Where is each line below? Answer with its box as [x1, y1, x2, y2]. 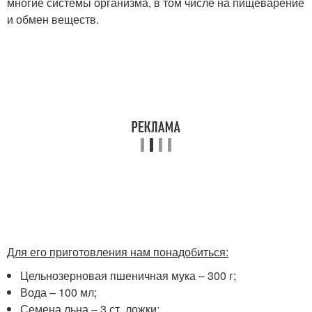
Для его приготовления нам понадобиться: [7, 243, 228, 260]
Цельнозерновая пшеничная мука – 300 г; [20, 267, 237, 283]
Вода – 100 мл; [20, 283, 97, 300]
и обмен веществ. [7, 10, 99, 27]
